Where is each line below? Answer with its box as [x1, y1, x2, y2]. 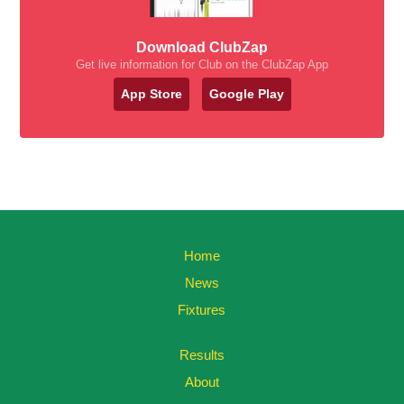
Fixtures [178, 301, 226, 317]
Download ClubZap [136, 39, 268, 55]
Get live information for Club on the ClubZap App [76, 57, 328, 71]
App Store [120, 86, 182, 101]
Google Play [208, 86, 284, 101]
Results [179, 346, 225, 363]
